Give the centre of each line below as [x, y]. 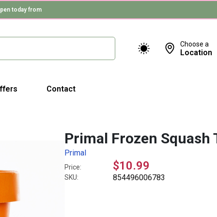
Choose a [194, 44]
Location [196, 52]
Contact [61, 89]
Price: [73, 167]
